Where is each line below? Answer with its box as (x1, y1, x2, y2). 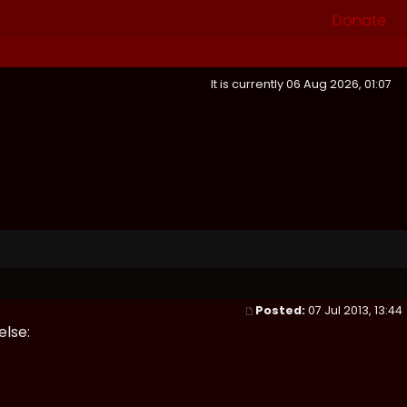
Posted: (255, 303, 305, 318)
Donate (333, 9, 386, 31)
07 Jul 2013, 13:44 (305, 303, 405, 318)
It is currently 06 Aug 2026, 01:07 (211, 76, 397, 92)
